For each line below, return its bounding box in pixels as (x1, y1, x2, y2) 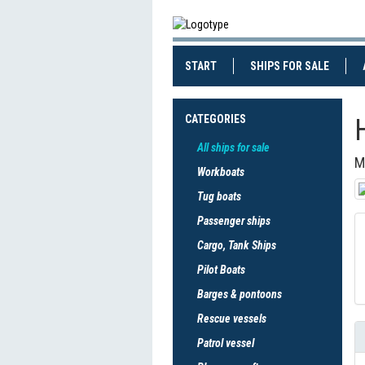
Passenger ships (197, 214, 270, 227)
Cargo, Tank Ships (197, 239, 276, 252)
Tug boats (197, 190, 241, 203)
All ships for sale (197, 141, 270, 154)
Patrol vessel (197, 336, 254, 350)
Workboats (197, 165, 244, 178)
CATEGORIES (185, 112, 246, 125)
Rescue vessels (197, 312, 266, 325)
